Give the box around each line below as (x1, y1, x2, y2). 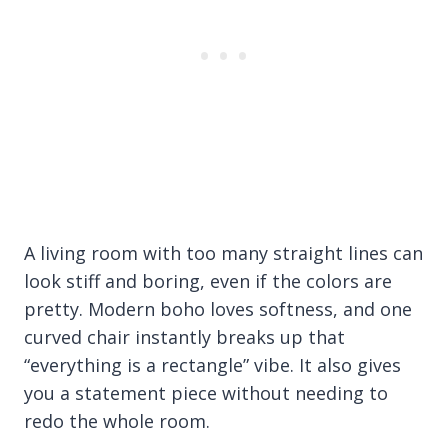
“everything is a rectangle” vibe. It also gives (24, 352, 401, 377)
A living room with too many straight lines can (24, 240, 423, 265)
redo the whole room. (24, 408, 210, 433)
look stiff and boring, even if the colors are (24, 268, 392, 293)
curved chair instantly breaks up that (24, 324, 345, 349)
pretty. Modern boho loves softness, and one (24, 296, 412, 321)
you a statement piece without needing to (24, 380, 388, 405)
